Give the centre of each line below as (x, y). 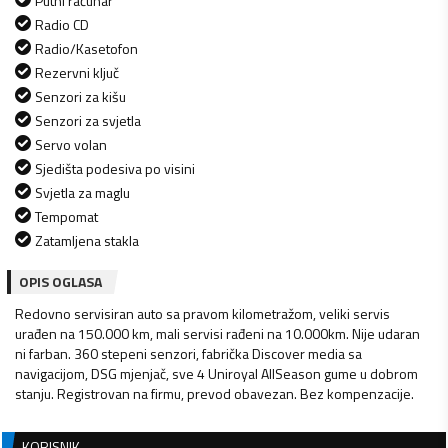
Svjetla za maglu (82, 192)
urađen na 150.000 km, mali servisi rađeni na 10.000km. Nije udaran (217, 333)
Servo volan (71, 144)
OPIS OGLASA (60, 281)
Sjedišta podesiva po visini (115, 168)
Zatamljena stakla (87, 240)
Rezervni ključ (77, 72)
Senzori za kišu (80, 96)
